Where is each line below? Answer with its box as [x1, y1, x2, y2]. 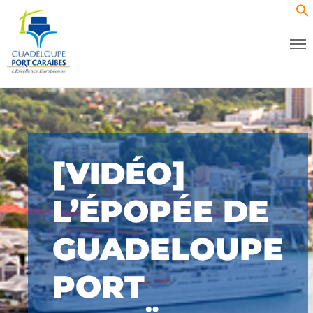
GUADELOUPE [52, 230, 284, 268]
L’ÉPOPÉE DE [52, 192, 269, 230]
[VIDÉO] [52, 154, 185, 192]
